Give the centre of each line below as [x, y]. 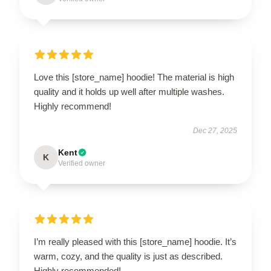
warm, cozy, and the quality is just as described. [128, 256]
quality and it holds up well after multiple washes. [129, 91]
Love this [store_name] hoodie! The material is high [134, 77]
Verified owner [82, 163]
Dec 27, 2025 [215, 130]
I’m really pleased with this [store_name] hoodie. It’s [135, 241]
